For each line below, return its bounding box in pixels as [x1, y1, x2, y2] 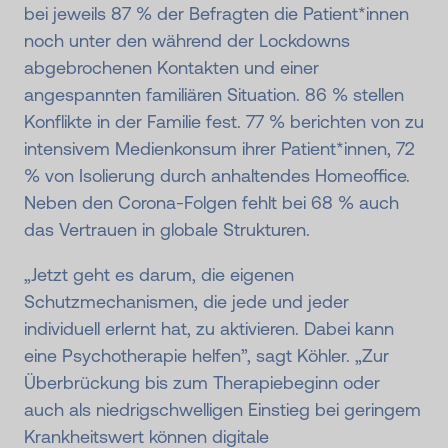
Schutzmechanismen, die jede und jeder [24, 291, 349, 313]
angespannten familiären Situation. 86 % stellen [24, 84, 404, 106]
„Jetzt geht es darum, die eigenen [24, 264, 294, 286]
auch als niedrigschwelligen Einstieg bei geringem [24, 399, 421, 421]
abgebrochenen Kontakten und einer [24, 57, 319, 79]
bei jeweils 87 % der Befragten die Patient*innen [24, 3, 409, 25]
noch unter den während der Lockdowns [24, 30, 350, 52]
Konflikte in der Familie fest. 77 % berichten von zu [24, 111, 424, 133]
